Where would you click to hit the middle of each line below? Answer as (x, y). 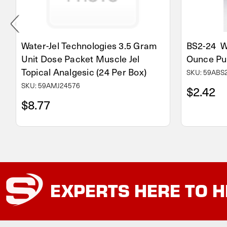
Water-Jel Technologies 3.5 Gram (89, 45)
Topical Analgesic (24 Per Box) (84, 71)
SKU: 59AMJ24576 (50, 85)
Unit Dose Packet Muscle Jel (80, 58)
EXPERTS (90, 190)
